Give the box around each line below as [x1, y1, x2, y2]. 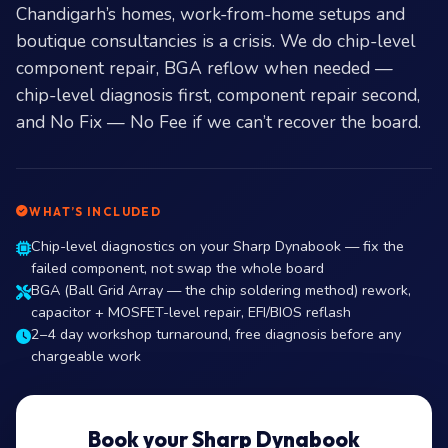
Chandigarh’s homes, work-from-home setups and [16, 2, 405, 26]
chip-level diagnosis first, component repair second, [16, 83, 420, 107]
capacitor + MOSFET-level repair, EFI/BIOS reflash [31, 302, 351, 322]
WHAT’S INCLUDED [29, 204, 162, 219]
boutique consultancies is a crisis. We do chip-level [16, 29, 416, 53]
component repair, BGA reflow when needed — [16, 56, 393, 80]
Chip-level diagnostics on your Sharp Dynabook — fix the [31, 236, 404, 256]
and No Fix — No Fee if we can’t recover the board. [16, 110, 421, 134]
